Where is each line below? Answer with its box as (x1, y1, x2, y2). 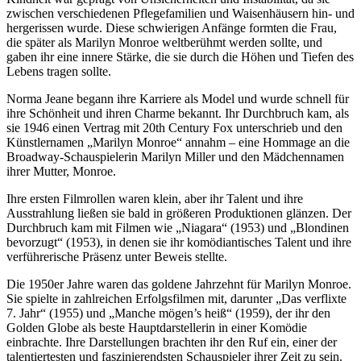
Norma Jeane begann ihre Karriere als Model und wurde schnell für (6, 92, 349, 106)
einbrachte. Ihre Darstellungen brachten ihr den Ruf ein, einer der (6, 335, 337, 349)
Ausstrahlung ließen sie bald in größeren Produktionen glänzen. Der (6, 206, 351, 220)
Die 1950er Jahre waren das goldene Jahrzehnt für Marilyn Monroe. (6, 277, 351, 291)
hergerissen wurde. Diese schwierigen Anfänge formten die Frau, (6, 21, 337, 35)
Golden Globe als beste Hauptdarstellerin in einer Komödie (6, 321, 307, 334)
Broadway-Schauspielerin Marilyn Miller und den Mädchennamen (6, 150, 344, 164)
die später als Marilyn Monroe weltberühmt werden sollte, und (6, 35, 322, 49)
